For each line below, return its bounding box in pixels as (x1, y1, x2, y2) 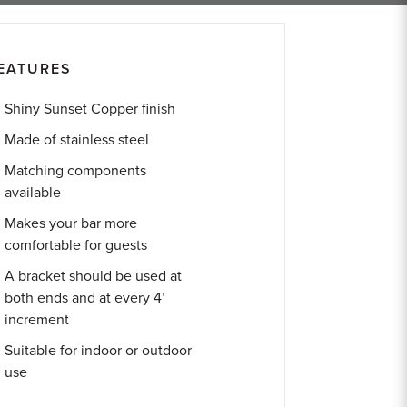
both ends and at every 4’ (5, 289, 166, 307)
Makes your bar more (5, 214, 138, 233)
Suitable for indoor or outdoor (5, 342, 193, 360)
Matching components (5, 162, 147, 180)
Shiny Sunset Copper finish (5, 100, 176, 118)
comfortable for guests (5, 236, 148, 254)
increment (5, 311, 70, 329)
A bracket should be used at (5, 267, 183, 285)
